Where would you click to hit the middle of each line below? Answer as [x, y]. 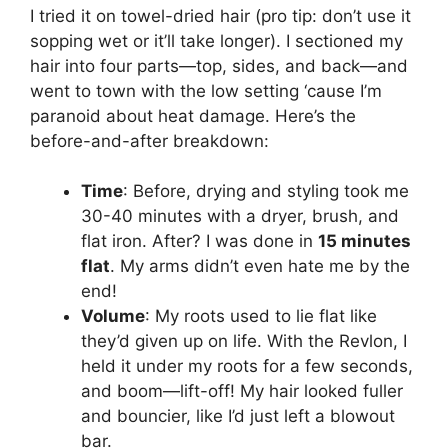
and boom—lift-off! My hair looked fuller [242, 391]
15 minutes [364, 241]
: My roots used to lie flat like [261, 316]
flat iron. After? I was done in [199, 241]
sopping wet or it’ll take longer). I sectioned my [216, 40]
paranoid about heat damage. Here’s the [193, 115]
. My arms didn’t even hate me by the [260, 266]
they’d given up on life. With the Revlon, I [244, 341]
